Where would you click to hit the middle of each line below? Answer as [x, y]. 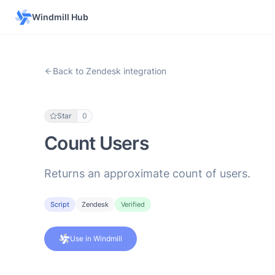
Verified [133, 204]
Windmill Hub [60, 17]
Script [60, 204]
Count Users [96, 143]
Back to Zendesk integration [110, 71]
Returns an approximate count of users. [147, 173]
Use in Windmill [96, 238]
